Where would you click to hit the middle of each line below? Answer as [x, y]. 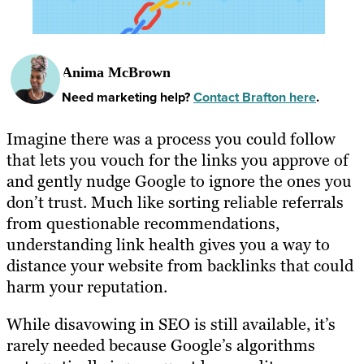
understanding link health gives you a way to [168, 244]
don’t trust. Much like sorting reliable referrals [175, 202]
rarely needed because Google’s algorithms [161, 345]
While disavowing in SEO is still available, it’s [171, 324]
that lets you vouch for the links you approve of [178, 160]
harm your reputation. [89, 286]
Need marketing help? [128, 97]
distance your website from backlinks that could [180, 265]
